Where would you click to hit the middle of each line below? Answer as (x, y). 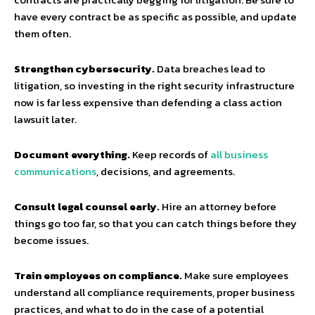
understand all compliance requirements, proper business (154, 292)
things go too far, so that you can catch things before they (155, 223)
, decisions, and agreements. (166, 171)
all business (239, 154)
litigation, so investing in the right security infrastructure (154, 85)
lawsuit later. (45, 119)
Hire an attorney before (218, 206)
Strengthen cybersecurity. (84, 69)
